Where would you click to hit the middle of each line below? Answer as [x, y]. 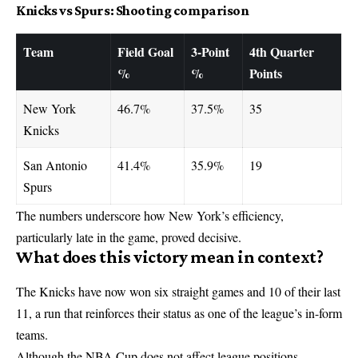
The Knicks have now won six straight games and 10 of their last [178, 291]
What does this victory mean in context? [170, 257]
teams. [32, 334]
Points [266, 73]
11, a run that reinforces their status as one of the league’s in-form [179, 312]
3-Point [210, 51]
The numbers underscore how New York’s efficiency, [150, 215]
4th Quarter [282, 51]
